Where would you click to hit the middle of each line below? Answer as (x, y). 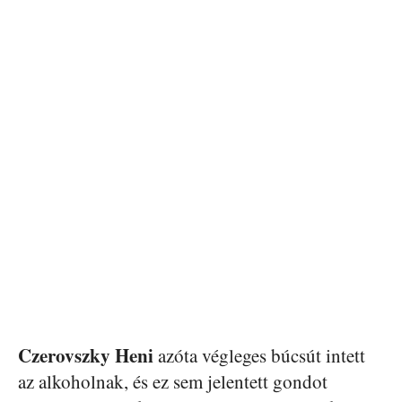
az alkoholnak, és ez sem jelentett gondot (173, 381)
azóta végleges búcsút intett (259, 355)
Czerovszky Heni (86, 355)
